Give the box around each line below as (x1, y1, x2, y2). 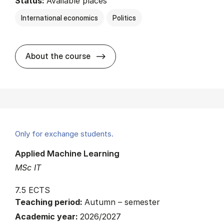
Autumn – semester (84, 196, 160, 207)
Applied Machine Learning (15, 147, 119, 158)
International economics (21, 13, 98, 22)
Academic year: (15, 211, 80, 221)
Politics (112, 13, 136, 22)
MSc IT (15, 162, 41, 172)
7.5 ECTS (15, 184, 50, 195)
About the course (25, 50, 90, 61)
